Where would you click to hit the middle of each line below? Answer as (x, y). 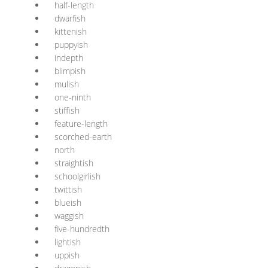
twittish (68, 189)
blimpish (70, 71)
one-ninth (73, 97)
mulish (67, 84)
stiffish (67, 110)
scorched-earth (83, 137)
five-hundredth (82, 229)
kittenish (71, 31)
